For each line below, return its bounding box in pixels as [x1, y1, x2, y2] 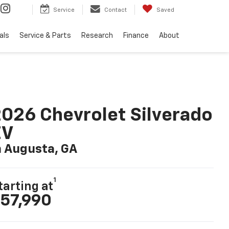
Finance [123, 32, 149, 39]
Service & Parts [19, 32, 71, 39]
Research [81, 32, 113, 39]
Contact [104, 7, 127, 13]
